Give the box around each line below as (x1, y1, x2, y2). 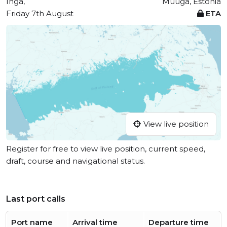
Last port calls (6, 194, 65, 204)
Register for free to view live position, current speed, (6, 144, 205, 154)
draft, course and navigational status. (6, 156, 145, 166)
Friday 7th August (6, 9, 73, 18)
